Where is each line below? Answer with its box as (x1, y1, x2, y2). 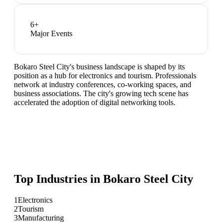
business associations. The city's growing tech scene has (14, 89, 188, 98)
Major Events (30, 29, 72, 38)
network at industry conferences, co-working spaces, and (14, 80, 191, 89)
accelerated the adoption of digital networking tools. (14, 98, 175, 107)
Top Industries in (14, 172, 103, 186)
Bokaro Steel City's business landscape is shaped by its (14, 62, 185, 71)
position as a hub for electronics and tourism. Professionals (14, 71, 196, 80)
